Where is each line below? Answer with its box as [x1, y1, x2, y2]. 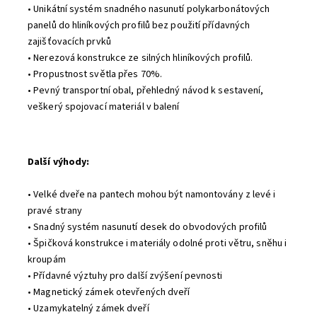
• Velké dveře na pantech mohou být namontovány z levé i [28, 188, 276, 202]
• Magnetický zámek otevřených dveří [28, 285, 190, 299]
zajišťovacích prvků [28, 35, 111, 49]
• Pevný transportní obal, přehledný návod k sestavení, [28, 83, 264, 98]
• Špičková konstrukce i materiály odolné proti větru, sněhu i [28, 236, 287, 250]
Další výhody [28, 155, 87, 169]
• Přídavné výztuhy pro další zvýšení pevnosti [28, 269, 223, 283]
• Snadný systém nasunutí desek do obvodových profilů [28, 220, 267, 234]
